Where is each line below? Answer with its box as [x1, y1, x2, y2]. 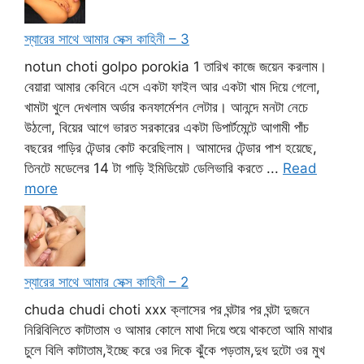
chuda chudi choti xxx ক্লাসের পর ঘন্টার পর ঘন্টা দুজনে [24, 301, 310, 318]
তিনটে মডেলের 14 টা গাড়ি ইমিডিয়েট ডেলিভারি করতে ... [24, 159, 283, 176]
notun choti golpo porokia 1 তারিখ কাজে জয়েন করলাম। [24, 58, 327, 75]
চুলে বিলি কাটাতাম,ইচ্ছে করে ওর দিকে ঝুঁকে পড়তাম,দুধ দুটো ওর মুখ [24, 341, 325, 358]
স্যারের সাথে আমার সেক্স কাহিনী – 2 [24, 274, 188, 291]
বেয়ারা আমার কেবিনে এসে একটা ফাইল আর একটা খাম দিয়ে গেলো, [24, 78, 320, 95]
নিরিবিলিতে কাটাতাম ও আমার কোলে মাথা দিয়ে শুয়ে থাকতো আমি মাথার [24, 321, 332, 338]
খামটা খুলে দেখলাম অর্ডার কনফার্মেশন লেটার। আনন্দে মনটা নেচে [24, 98, 308, 115]
